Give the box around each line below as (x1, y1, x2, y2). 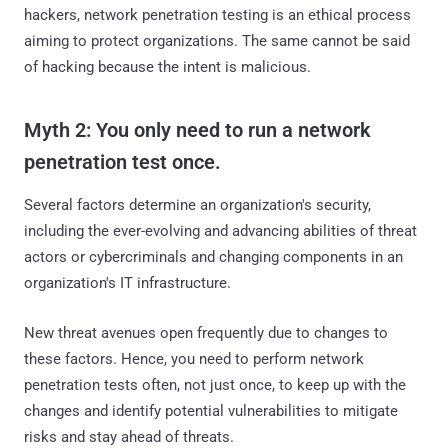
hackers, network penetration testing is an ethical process (24, 5, 411, 24)
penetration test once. (24, 149, 226, 174)
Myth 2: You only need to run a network (24, 117, 371, 142)
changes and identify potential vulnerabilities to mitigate (24, 401, 398, 420)
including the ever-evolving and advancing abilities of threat (24, 221, 417, 240)
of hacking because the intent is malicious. (24, 57, 311, 76)
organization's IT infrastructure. (24, 273, 231, 292)
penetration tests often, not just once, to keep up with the (24, 375, 406, 394)
